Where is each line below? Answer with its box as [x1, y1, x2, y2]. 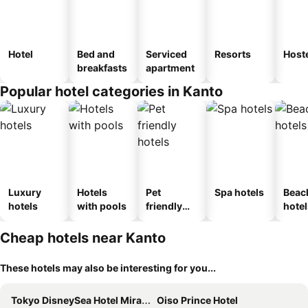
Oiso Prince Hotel [157, 294, 238, 306]
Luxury [8, 186, 41, 198]
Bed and [77, 48, 115, 60]
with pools [77, 200, 126, 212]
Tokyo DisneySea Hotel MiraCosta [11, 294, 142, 306]
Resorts [214, 48, 251, 60]
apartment [146, 62, 195, 74]
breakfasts [77, 62, 127, 74]
